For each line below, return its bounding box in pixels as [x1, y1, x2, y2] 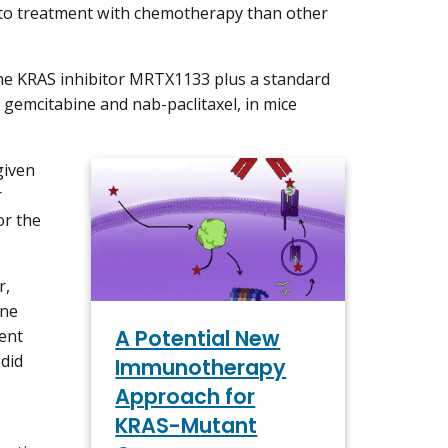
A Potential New [115, 323, 281, 353]
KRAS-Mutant [115, 410, 258, 440]
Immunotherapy [115, 352, 287, 382]
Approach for [115, 381, 256, 411]
